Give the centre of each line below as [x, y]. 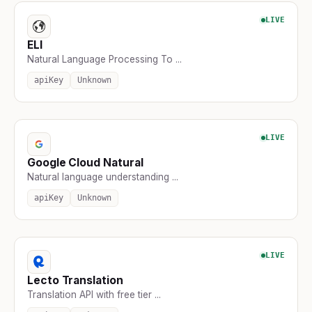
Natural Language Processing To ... [104, 59]
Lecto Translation [75, 280]
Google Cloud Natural [85, 162]
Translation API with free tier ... [94, 294]
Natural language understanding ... [103, 177]
